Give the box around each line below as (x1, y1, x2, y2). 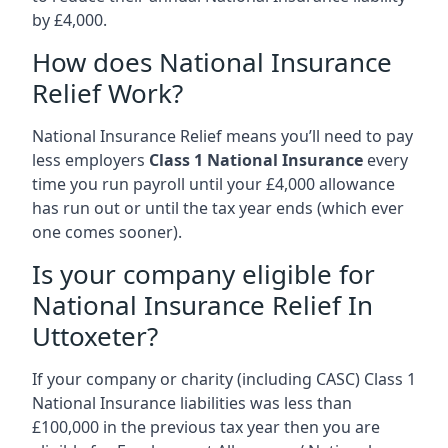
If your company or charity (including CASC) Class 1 (32, 367, 416, 390)
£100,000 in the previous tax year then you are (32, 415, 380, 438)
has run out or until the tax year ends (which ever (32, 196, 404, 219)
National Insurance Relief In (32, 286, 373, 323)
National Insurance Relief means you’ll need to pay (32, 124, 413, 147)
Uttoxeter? (32, 317, 158, 354)
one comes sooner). (32, 220, 182, 243)
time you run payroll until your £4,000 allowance (32, 172, 395, 195)
